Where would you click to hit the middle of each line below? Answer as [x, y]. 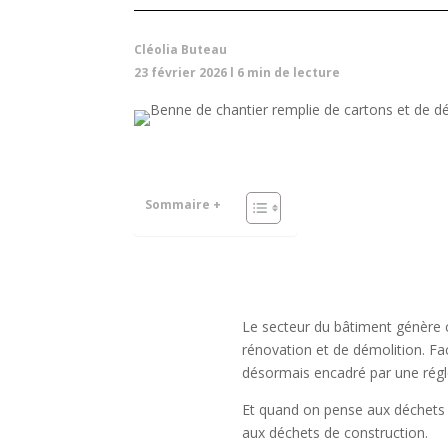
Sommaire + [183, 204]
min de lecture [294, 72]
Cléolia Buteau [181, 49]
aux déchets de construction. [334, 432]
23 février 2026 [181, 72]
